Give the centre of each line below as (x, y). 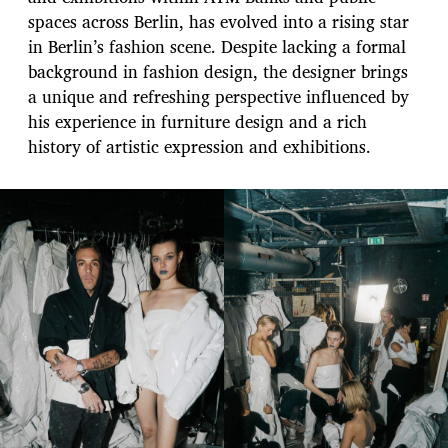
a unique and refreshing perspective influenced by (218, 96)
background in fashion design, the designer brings (218, 71)
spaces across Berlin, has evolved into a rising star (218, 21)
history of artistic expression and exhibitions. (202, 146)
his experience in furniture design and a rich (197, 121)
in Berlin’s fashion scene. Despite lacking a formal (217, 46)
